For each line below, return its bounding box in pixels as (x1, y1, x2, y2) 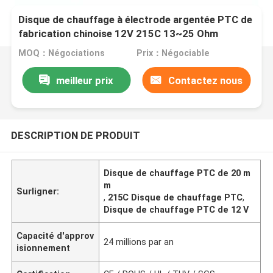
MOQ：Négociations (18, 48, 105, 58)
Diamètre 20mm (18, 41, 93, 54)
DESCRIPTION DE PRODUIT (10, 129, 140, 141)
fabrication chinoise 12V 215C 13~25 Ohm (18, 27, 219, 40)
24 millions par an (104, 236, 174, 247)
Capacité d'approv (16, 230, 94, 241)
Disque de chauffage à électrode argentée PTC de (18, 13, 253, 26)
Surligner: (16, 186, 60, 196)
